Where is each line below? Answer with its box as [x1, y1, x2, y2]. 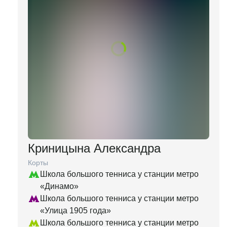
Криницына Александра [28, 141, 161, 155]
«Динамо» [40, 182, 79, 191]
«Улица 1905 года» [40, 206, 111, 215]
